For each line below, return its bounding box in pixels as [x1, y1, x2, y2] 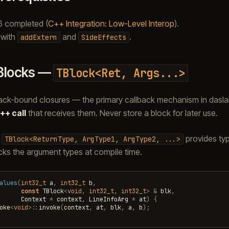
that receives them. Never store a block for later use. [26, 107, 218, 118]
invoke [38, 203, 60, 212]
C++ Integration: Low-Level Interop [48, 18, 174, 29]
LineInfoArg [88, 195, 128, 203]
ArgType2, [123, 134, 160, 144]
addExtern [20, 32, 57, 42]
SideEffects [81, 32, 126, 42]
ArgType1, [82, 134, 119, 144]
